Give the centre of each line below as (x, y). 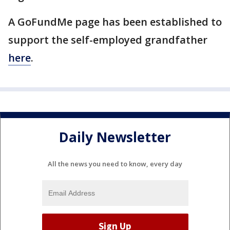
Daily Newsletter (115, 137)
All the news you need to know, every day (115, 164)
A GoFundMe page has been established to (115, 22)
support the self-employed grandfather (108, 40)
